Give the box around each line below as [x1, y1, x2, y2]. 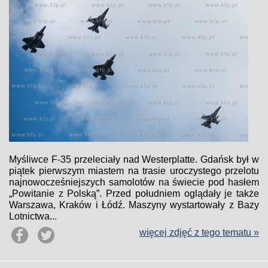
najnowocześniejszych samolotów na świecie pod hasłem [9, 177, 259, 187]
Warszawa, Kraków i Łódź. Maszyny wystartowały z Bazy [9, 200, 259, 210]
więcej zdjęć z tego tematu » [139, 227, 259, 237]
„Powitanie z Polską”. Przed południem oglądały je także [9, 188, 259, 199]
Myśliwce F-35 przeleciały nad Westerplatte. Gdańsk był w [9, 154, 259, 165]
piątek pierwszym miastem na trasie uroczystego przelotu [9, 166, 259, 176]
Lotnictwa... [9, 211, 57, 221]
